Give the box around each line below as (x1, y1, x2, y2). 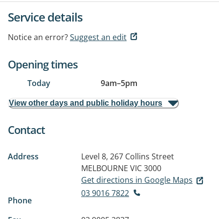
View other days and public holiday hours (9, 99, 162, 107)
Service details (8, 9, 83, 25)
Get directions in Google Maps (81, 175, 193, 185)
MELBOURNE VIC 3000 (81, 163, 161, 174)
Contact (8, 122, 45, 137)
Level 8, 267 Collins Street (81, 151, 174, 162)
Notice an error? (8, 32, 68, 43)
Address (8, 151, 39, 162)
